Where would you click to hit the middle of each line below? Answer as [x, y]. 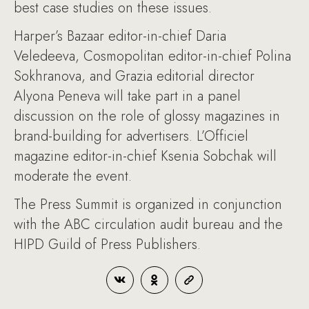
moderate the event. [73, 176]
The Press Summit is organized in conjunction [148, 205]
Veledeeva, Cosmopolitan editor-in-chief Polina [152, 56]
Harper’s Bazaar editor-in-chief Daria [120, 36]
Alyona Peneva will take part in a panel [127, 96]
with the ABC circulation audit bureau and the [148, 225]
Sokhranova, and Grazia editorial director [134, 76]
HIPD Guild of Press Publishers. [107, 245]
